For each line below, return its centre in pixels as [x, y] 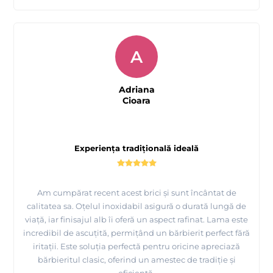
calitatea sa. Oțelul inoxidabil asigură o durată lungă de [136, 206]
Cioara [136, 101]
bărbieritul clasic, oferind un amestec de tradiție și [136, 260]
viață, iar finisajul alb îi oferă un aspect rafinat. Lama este [136, 220]
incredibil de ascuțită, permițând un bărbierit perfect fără [136, 233]
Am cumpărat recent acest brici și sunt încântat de [136, 193]
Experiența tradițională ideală [136, 148]
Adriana [136, 90]
